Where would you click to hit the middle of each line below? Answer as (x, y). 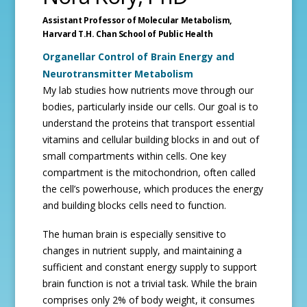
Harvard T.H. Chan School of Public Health (128, 34)
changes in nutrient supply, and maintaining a (143, 250)
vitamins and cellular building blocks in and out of (151, 139)
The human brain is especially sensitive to (135, 234)
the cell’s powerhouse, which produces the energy (153, 189)
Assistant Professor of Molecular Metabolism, (137, 20)
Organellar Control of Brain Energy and (139, 57)
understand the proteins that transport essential (149, 123)
